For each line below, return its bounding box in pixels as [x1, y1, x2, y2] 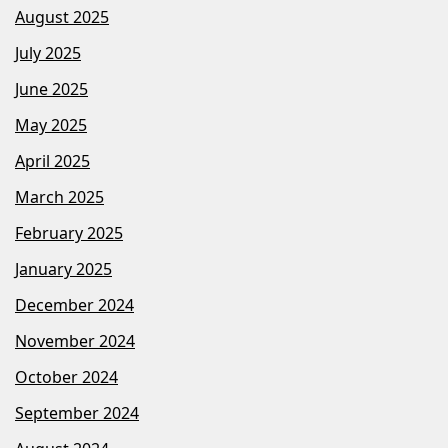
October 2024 [15, 366, 118, 389]
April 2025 [15, 150, 90, 173]
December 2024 [15, 294, 134, 317]
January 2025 [15, 258, 112, 281]
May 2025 [15, 114, 87, 137]
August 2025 [15, 6, 109, 29]
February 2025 [15, 222, 123, 245]
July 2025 [15, 42, 81, 65]
